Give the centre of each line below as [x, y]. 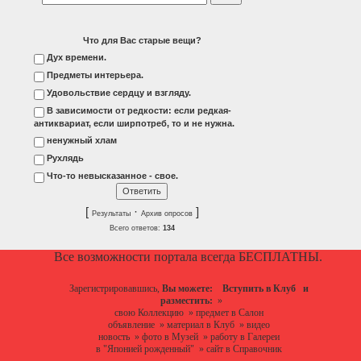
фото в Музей [170, 337]
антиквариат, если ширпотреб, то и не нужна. [134, 124]
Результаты [111, 214]
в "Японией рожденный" [145, 349]
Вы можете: [187, 289]
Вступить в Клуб [259, 289]
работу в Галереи [245, 337]
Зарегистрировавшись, [115, 289]
